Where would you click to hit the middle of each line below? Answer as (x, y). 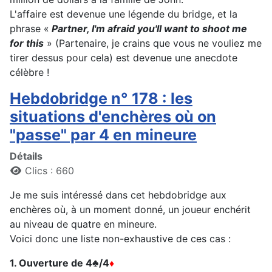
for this (27, 43)
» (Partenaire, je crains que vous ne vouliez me (154, 43)
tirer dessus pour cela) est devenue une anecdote (124, 58)
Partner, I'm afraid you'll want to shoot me (148, 29)
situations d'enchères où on (113, 117)
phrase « (29, 29)
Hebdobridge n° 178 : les (101, 99)
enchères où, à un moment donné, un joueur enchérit (130, 210)
